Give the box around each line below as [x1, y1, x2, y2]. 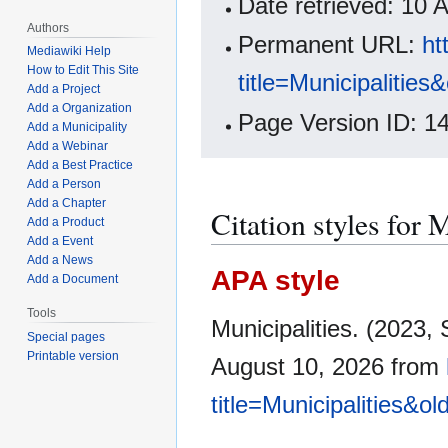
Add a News [27, 253, 94, 268]
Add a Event [27, 234, 94, 249]
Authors [27, 20, 70, 35]
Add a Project [27, 82, 101, 97]
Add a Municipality [27, 120, 128, 135]
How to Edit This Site [27, 63, 140, 78]
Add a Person [27, 177, 102, 192]
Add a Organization [27, 101, 133, 116]
